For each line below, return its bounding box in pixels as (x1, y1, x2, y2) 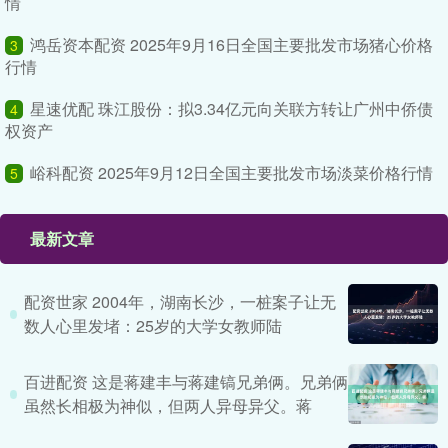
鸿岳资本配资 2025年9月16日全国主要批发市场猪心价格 (30, 33, 433, 56)
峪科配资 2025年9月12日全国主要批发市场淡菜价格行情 (30, 161, 433, 184)
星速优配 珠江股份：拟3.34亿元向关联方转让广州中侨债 (30, 97, 433, 120)
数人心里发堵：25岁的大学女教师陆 (23, 314, 282, 337)
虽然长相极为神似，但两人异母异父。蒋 (23, 394, 312, 417)
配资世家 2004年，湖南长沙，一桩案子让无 (23, 290, 336, 313)
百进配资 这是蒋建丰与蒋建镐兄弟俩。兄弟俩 (23, 370, 348, 393)
